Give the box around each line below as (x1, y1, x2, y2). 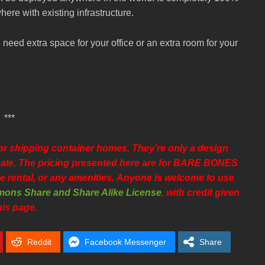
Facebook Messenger (85, 237, 166, 247)
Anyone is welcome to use (117, 173, 234, 183)
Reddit (27, 237, 51, 247)
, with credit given (161, 188, 240, 198)
